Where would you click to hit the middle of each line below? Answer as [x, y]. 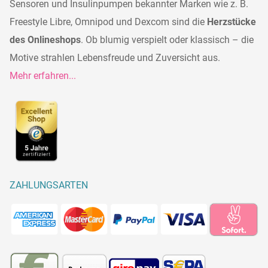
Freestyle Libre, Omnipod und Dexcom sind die [108, 22]
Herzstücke [232, 22]
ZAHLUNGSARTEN [49, 185]
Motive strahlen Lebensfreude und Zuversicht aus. [115, 57]
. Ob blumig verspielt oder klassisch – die [167, 39]
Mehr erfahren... [43, 75]
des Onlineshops [45, 39]
